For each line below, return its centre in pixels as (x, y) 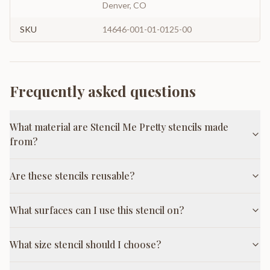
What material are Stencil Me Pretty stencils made (119, 127)
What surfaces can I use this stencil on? (97, 210)
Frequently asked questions (103, 91)
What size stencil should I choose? (85, 244)
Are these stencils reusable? (72, 176)
